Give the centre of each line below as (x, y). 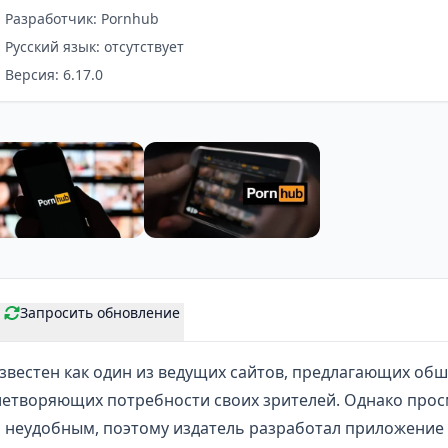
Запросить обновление (100, 312)
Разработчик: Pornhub (81, 18)
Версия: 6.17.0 (53, 74)
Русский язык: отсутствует (94, 46)
